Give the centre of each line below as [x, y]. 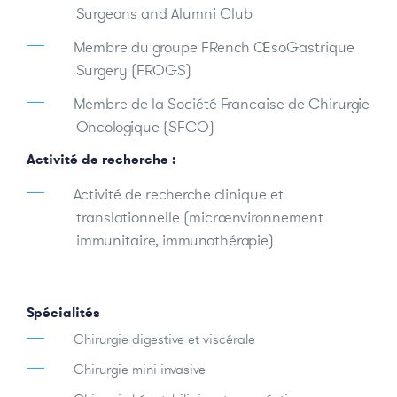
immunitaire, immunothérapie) [175, 240]
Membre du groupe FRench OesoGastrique [214, 47]
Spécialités [63, 312]
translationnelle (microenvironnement [200, 217]
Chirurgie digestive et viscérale [164, 339]
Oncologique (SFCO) [145, 126]
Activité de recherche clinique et [179, 194]
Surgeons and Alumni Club [164, 13]
